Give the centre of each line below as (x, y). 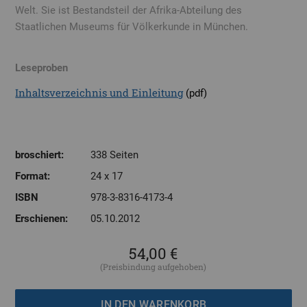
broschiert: (40, 155)
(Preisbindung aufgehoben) (153, 266)
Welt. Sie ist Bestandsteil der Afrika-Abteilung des (129, 10)
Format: (33, 176)
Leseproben (42, 67)
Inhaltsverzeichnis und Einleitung (99, 92)
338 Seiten (115, 155)
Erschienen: (42, 218)
